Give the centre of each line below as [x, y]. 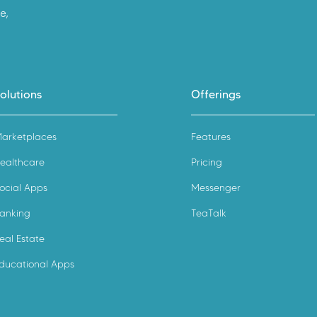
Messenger [216, 188]
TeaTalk [209, 213]
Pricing [207, 162]
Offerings [216, 94]
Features [211, 137]
